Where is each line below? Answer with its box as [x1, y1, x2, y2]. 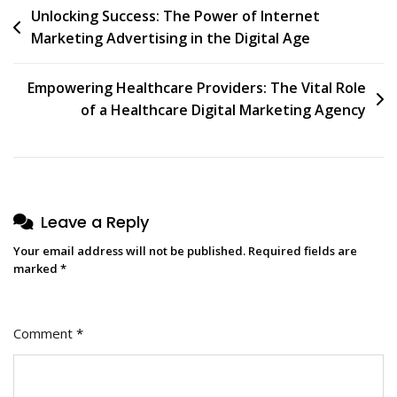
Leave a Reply [41, 210, 149, 233]
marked [13, 260, 60, 276]
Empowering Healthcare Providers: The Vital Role [27, 77, 366, 97]
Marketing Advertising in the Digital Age [31, 27, 310, 48]
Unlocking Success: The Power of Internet [31, 5, 320, 26]
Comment [13, 323, 76, 342]
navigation [12, 29, 120, 58]
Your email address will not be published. [13, 242, 245, 259]
